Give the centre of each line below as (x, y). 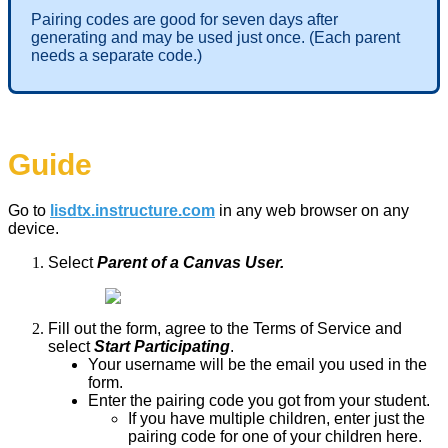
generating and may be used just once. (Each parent (215, 38)
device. (33, 229)
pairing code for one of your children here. (275, 437)
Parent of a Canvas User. (190, 263)
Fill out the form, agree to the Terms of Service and (225, 329)
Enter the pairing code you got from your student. (259, 401)
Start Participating (162, 347)
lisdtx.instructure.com (132, 211)
